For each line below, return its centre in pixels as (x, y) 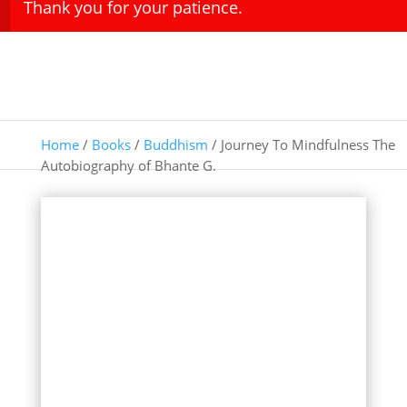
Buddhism (175, 144)
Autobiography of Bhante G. (128, 165)
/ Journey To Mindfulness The (301, 144)
